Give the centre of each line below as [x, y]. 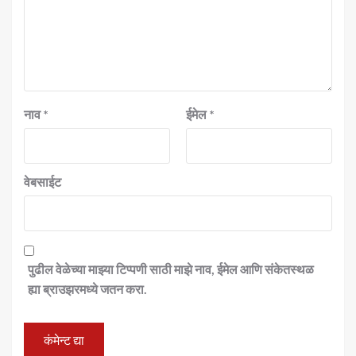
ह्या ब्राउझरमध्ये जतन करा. [87, 288]
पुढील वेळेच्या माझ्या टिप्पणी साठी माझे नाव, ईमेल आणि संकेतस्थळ [171, 269]
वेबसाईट [43, 181]
